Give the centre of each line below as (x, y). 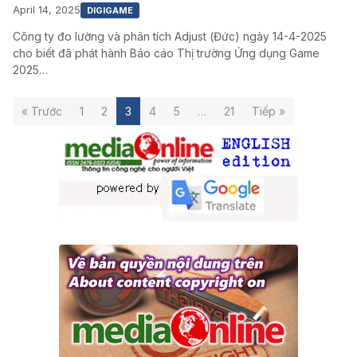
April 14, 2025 (47, 10)
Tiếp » (269, 111)
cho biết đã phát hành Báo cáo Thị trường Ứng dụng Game (166, 53)
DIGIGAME (110, 10)
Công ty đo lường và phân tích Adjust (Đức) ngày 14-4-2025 (170, 36)
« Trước (42, 111)
